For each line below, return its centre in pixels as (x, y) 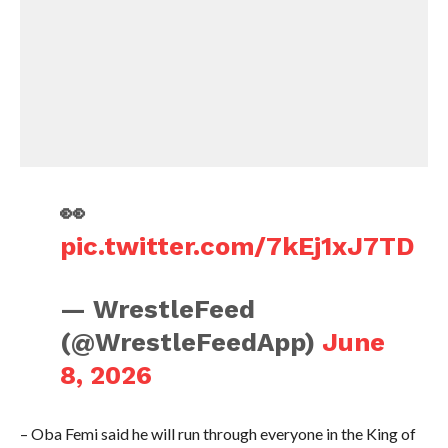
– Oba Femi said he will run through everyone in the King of (217, 433)
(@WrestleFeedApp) (191, 342)
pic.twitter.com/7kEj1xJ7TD (238, 246)
